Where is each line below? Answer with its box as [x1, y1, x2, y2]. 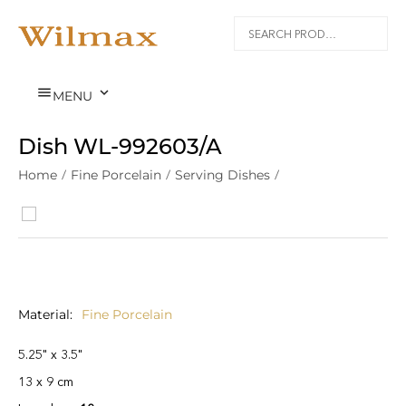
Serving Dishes [175, 167, 270, 183]
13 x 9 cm [18, 373, 73, 390]
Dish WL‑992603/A [18, 133, 222, 159]
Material [18, 306, 70, 323]
